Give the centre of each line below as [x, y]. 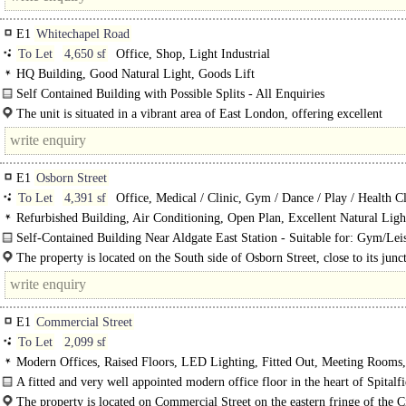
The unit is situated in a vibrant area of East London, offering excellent [199, 114]
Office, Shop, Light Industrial [191, 54]
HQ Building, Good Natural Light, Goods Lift [135, 74]
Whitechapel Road [83, 34]
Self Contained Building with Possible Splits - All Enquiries [170, 94]
